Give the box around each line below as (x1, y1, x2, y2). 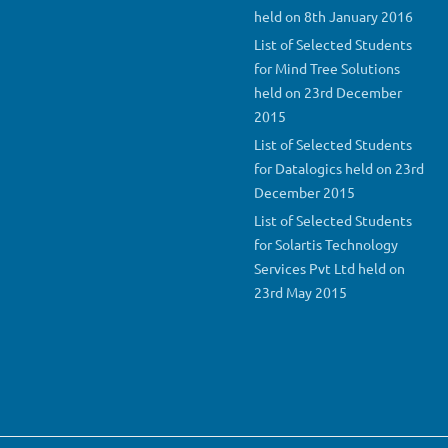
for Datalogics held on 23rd (254, 159, 424, 178)
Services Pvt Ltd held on (254, 259, 405, 278)
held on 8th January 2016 (254, 7, 413, 26)
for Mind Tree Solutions (254, 59, 400, 78)
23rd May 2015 (254, 283, 347, 302)
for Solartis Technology (254, 235, 398, 254)
